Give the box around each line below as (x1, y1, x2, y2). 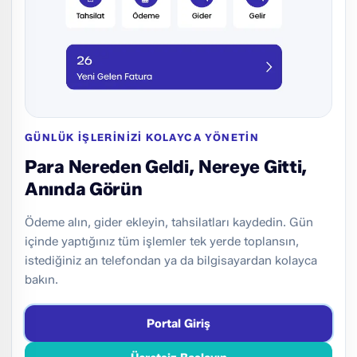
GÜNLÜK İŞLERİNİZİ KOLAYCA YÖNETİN (25, 131, 260, 144)
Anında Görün (25, 178, 143, 201)
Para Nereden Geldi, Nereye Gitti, (25, 155, 308, 178)
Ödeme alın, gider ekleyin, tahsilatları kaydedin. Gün (25, 215, 313, 230)
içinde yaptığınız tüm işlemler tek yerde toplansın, (25, 234, 299, 249)
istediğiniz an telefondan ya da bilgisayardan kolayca (25, 253, 317, 269)
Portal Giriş (147, 316, 210, 331)
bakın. (25, 273, 58, 288)
